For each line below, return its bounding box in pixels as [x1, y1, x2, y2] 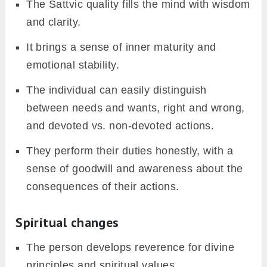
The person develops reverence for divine [26, 241, 235, 254]
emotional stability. [26, 59, 120, 72]
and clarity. [26, 16, 81, 29]
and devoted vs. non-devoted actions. [26, 120, 215, 132]
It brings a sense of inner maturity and [26, 41, 216, 54]
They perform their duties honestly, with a [26, 145, 234, 157]
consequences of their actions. [26, 181, 179, 193]
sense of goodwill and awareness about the [26, 163, 243, 175]
